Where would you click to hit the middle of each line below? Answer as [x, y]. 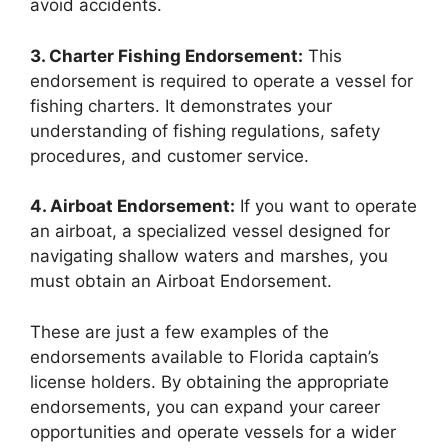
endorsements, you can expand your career [205, 406]
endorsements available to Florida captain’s [204, 356]
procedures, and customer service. [169, 155]
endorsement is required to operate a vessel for [221, 80]
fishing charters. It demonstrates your [181, 105]
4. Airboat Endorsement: [132, 206]
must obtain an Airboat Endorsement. [181, 281]
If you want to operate [326, 206]
